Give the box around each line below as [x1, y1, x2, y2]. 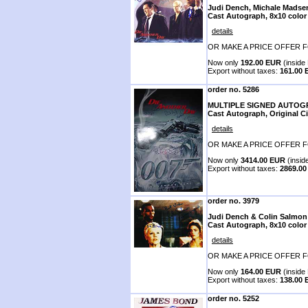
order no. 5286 [208, 85, 259, 93]
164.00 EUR [241, 267, 281, 276]
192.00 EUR [241, 58, 281, 67]
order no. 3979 [208, 197, 259, 205]
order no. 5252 [208, 294, 259, 302]
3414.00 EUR [241, 155, 285, 164]
